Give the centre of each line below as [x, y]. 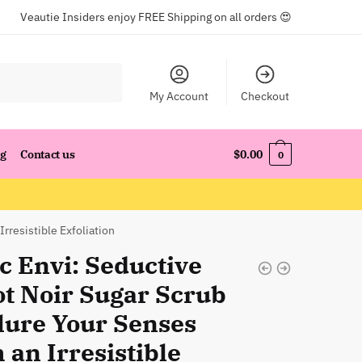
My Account [179, 96]
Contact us [48, 154]
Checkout [265, 96]
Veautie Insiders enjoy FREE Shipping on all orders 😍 [156, 17]
